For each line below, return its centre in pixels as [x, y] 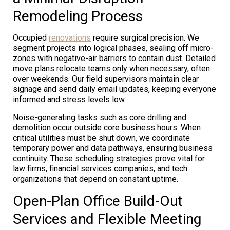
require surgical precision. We [145, 37]
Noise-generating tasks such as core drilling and [100, 117]
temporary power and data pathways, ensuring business [113, 148]
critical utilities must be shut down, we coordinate [101, 138]
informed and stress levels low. [69, 99]
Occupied [31, 37]
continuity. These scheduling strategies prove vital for [109, 158]
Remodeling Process [78, 16]
